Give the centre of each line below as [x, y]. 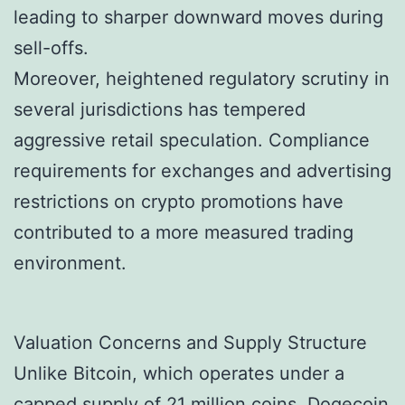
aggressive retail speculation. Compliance [192, 140]
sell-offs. [51, 47]
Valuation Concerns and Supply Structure [190, 342]
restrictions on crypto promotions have [179, 201]
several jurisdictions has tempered [160, 109]
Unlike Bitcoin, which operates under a [179, 373]
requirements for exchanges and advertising [202, 170]
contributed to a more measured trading [184, 232]
